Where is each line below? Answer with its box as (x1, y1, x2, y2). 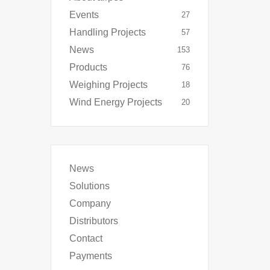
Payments (69, 251, 112, 261)
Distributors (69, 216, 118, 226)
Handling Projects (69, 27, 146, 37)
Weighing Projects (69, 80, 148, 90)
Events (69, 10, 99, 20)
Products (69, 62, 107, 72)
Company (69, 198, 111, 209)
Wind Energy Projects (69, 97, 162, 107)
